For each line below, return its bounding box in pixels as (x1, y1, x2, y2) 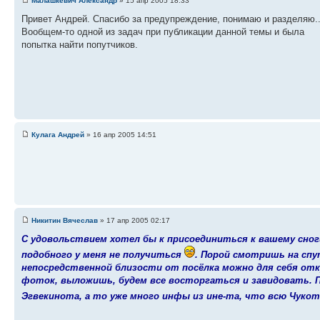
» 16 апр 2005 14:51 (84, 130, 156, 139)
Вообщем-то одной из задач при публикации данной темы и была (21, 26, 304, 37)
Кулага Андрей (31, 130, 84, 139)
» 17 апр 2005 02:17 (98, 216, 170, 224)
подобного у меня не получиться (21, 249, 184, 260)
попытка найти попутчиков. (21, 39, 138, 50)
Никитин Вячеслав (31, 216, 98, 224)
